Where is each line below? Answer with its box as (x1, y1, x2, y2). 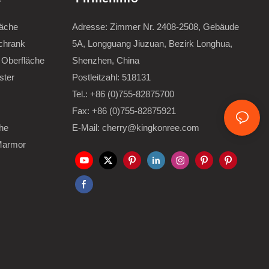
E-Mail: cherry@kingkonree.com (71, 122, 199, 133)
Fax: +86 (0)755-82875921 (71, 105, 176, 116)
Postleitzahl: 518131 (71, 71, 151, 82)
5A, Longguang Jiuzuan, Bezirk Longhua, (71, 38, 232, 49)
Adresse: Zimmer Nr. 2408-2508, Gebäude (71, 21, 239, 32)
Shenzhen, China (71, 55, 139, 65)
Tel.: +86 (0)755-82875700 (71, 88, 174, 99)
